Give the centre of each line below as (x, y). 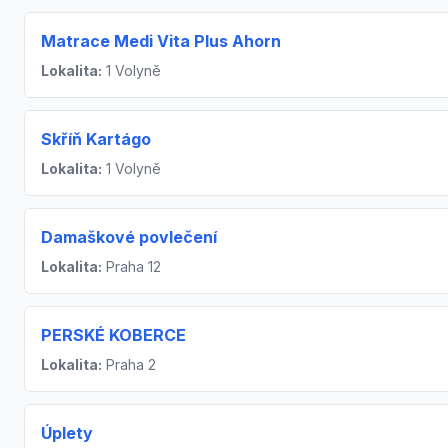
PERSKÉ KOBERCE (113, 334)
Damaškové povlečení (129, 236)
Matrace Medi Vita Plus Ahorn (161, 40)
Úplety (67, 432)
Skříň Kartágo (96, 138)
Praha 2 (129, 364)
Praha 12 (131, 266)
